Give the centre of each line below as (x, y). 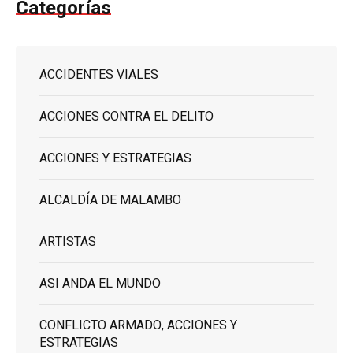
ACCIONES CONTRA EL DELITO (126, 117)
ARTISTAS (68, 242)
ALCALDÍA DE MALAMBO (110, 201)
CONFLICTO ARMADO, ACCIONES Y (138, 326)
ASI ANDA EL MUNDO (100, 284)
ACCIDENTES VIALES (99, 75)
